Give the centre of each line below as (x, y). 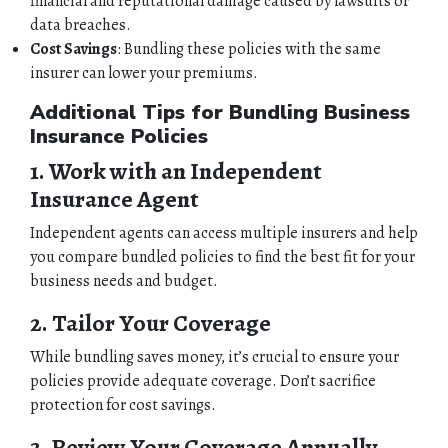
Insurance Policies (119, 136)
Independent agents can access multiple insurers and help (224, 232)
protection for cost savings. (123, 404)
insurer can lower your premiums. (144, 72)
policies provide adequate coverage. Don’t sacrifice (203, 380)
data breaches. (80, 24)
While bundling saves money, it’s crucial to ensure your (214, 356)
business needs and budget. (124, 280)
